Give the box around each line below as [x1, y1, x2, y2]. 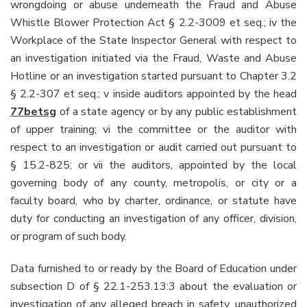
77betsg [10, 103, 56, 119]
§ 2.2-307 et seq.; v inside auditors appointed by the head [10, 86, 297, 101]
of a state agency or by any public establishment [56, 103, 297, 119]
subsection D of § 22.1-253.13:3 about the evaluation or [10, 278, 297, 294]
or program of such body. [10, 228, 127, 244]
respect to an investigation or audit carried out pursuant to [10, 139, 297, 155]
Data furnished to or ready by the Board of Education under [10, 260, 297, 276]
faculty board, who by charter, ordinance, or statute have [10, 193, 297, 208]
